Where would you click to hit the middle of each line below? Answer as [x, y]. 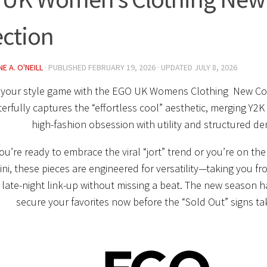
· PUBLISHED [66, 67]
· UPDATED [175, 67]
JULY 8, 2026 [216, 67]
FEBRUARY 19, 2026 [122, 67]
